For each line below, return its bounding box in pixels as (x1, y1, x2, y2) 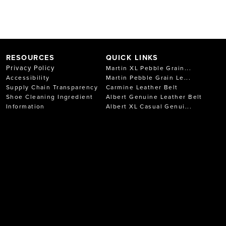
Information (6, 101, 45, 110)
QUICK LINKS (106, 51, 158, 63)
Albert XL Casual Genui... (106, 101, 192, 110)
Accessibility (6, 73, 50, 82)
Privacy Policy (6, 63, 55, 72)
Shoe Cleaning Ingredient (6, 92, 93, 101)
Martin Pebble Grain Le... (106, 73, 191, 82)
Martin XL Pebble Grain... (106, 63, 191, 72)
